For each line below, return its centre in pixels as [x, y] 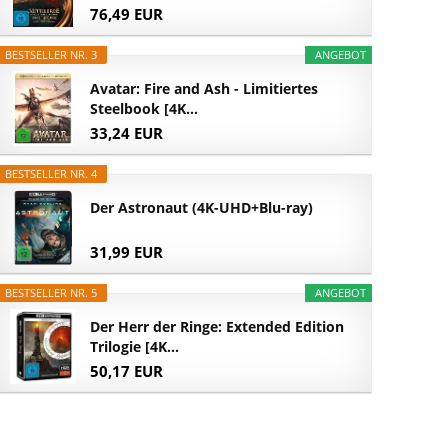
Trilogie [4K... [135, 347]
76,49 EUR [127, 13]
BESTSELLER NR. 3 [51, 55]
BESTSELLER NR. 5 [51, 293]
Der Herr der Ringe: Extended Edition [217, 327]
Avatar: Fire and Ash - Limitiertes [204, 89]
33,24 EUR [127, 132]
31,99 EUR [127, 251]
